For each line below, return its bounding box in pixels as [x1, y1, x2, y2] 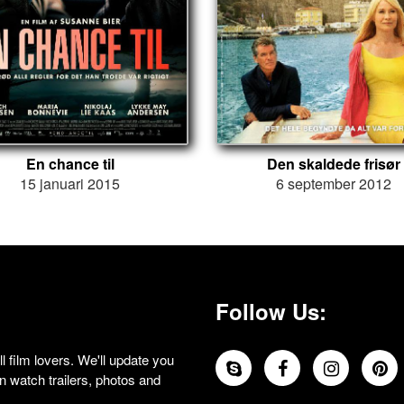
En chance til [25, 152, 115, 174]
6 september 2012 [276, 172, 392, 194]
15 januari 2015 [20, 172, 121, 194]
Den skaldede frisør [267, 152, 401, 174]
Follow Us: [216, 295, 326, 326]
